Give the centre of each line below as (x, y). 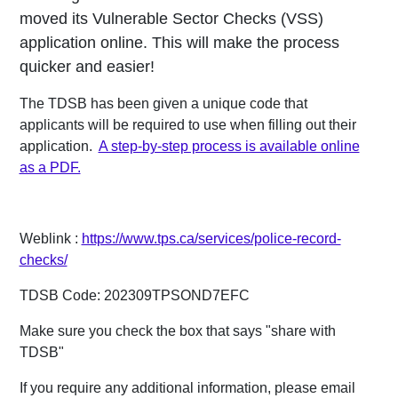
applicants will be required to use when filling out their (187, 125)
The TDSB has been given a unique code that (163, 104)
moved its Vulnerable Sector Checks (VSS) (171, 19)
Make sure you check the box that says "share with (177, 331)
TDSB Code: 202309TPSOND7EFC (134, 296)
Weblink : (50, 239)
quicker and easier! (87, 67)
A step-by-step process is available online (229, 147)
